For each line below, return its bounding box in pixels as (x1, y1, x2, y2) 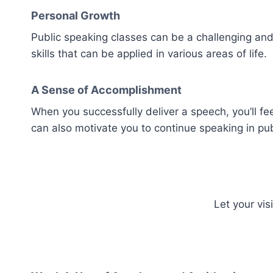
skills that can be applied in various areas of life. (31, 47, 267, 60)
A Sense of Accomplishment (31, 83, 182, 96)
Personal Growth (31, 9, 120, 22)
